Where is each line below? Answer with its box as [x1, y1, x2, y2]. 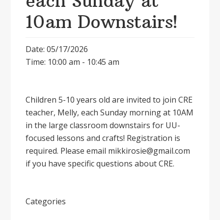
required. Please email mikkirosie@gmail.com [26, 145, 191, 157]
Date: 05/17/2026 [26, 44, 88, 55]
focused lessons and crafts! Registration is [26, 133, 181, 144]
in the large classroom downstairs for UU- [26, 120, 181, 131]
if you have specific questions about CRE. [26, 158, 175, 169]
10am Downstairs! [26, 11, 178, 33]
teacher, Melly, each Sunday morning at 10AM [26, 107, 194, 118]
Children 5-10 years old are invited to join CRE [26, 94, 193, 106]
